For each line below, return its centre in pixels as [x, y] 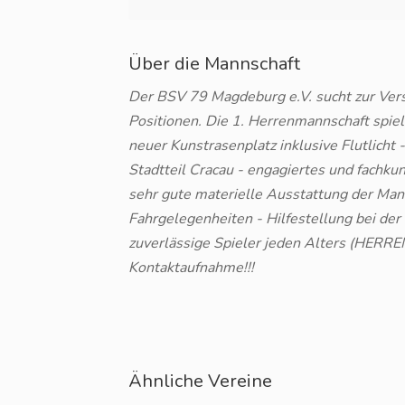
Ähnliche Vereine [200, 381]
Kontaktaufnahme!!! [191, 268]
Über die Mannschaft [214, 64]
